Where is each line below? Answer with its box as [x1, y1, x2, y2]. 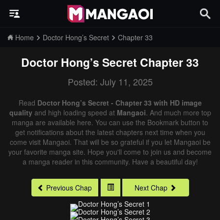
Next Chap [135, 183, 167, 193]
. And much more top [145, 108, 211, 117]
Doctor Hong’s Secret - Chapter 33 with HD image [37, 98, 202, 108]
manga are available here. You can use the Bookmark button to [12, 117, 208, 127]
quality [9, 108, 32, 117]
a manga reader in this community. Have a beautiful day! [22, 157, 198, 166]
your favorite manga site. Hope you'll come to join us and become [8, 147, 212, 157]
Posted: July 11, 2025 [67, 75, 153, 88]
